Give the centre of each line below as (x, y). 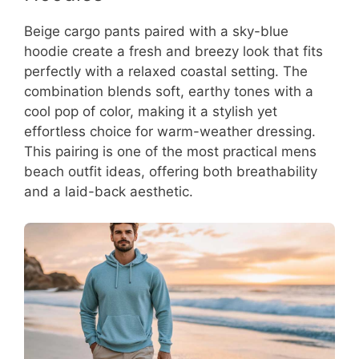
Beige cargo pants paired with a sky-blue (156, 32)
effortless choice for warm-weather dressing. (170, 132)
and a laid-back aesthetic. (109, 192)
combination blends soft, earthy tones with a (169, 92)
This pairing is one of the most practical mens (170, 152)
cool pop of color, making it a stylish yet (151, 112)
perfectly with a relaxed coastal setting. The (166, 72)
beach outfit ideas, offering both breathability (171, 172)
